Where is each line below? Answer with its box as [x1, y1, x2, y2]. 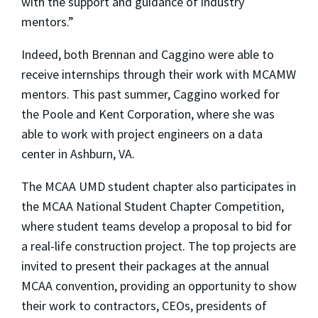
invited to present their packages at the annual [21, 258, 269, 275]
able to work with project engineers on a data [21, 126, 263, 143]
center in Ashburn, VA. [21, 146, 135, 163]
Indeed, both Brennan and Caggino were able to [21, 46, 274, 63]
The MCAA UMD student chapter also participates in [21, 178, 296, 195]
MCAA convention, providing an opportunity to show [21, 278, 297, 295]
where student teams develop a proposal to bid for [21, 218, 292, 235]
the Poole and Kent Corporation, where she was [21, 106, 275, 123]
